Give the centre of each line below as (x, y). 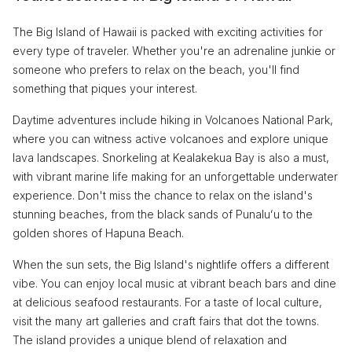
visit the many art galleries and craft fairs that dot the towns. (166, 321)
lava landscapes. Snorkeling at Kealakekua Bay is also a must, (171, 158)
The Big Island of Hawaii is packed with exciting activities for (168, 32)
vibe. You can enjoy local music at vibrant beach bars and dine (174, 283)
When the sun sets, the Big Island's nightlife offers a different (171, 264)
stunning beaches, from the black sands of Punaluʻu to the (163, 214)
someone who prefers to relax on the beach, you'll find (156, 70)
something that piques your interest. (105, 88)
